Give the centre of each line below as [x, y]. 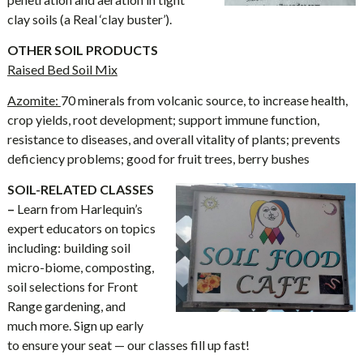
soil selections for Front [72, 286]
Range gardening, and [66, 306]
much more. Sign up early [75, 325]
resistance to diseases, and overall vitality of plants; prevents [173, 139]
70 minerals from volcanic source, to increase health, [204, 100]
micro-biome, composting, [80, 267]
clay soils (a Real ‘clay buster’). [89, 19]
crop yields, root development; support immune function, [163, 120]
